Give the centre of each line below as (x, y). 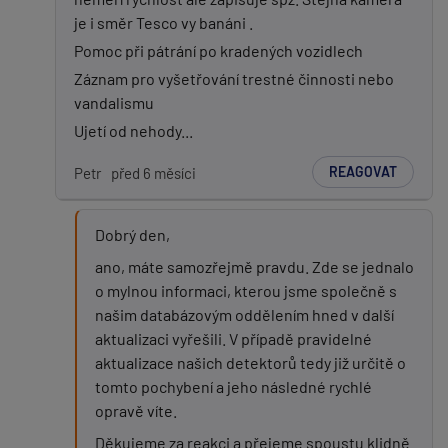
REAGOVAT (363, 171)
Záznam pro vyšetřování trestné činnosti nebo (234, 78)
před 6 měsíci (153, 172)
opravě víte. (136, 410)
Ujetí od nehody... (133, 130)
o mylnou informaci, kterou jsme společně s (246, 290)
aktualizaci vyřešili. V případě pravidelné (233, 338)
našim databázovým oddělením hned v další (244, 314)
